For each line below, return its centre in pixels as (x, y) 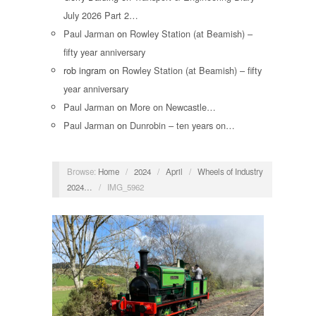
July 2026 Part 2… (101, 16)
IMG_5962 (125, 187)
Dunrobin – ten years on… (182, 126)
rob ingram (85, 71)
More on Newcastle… (173, 107)
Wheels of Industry (230, 171)
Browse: (81, 171)
